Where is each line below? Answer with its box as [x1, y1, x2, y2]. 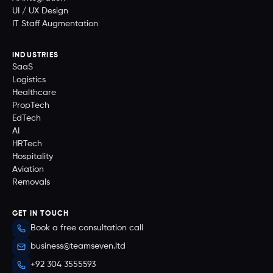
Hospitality [12, 152, 53, 161]
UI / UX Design [12, 6, 68, 15]
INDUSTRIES [12, 51, 58, 59]
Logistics [12, 75, 46, 84]
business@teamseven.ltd [30, 242, 126, 251]
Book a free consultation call [30, 224, 143, 233]
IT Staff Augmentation [12, 19, 98, 28]
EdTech [12, 113, 41, 122]
